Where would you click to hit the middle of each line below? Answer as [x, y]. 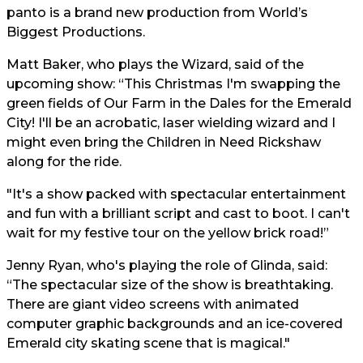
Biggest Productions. [76, 32]
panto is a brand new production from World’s [157, 13]
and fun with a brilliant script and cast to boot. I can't [178, 214]
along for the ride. [64, 162]
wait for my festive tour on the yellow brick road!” [168, 233]
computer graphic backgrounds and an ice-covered [175, 324]
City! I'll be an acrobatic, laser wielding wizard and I [171, 123]
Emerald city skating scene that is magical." [148, 343]
